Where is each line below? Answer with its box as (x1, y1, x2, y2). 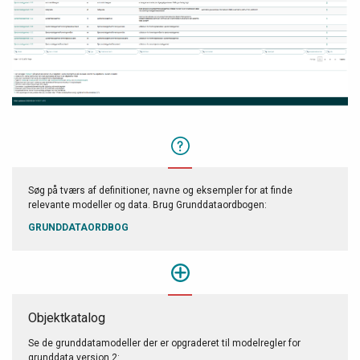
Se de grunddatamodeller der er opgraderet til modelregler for (28, 337, 301, 349)
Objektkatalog (28, 309, 105, 325)
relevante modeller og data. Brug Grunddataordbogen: (28, 198, 267, 211)
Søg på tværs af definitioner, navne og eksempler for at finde (28, 184, 292, 196)
